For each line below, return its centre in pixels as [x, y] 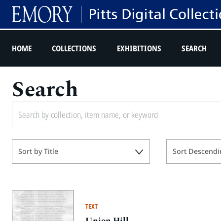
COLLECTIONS [74, 48]
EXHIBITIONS [139, 48]
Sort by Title [38, 151]
